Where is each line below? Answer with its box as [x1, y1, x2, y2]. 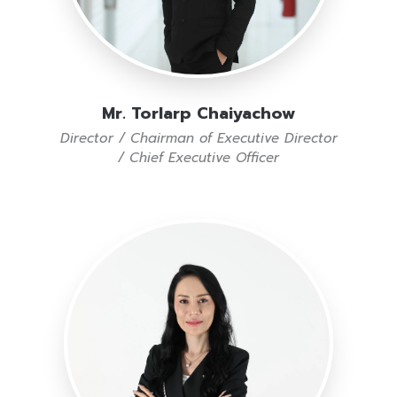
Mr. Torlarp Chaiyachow [102, 100, 295, 126]
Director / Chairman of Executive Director [59, 128, 338, 148]
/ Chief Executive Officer [118, 147, 279, 167]
